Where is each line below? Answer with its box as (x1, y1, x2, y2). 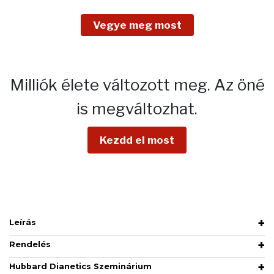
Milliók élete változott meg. (9, 75, 214, 94)
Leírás (9, 217, 36, 227)
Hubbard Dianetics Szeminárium (9, 261, 152, 271)
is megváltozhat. (76, 98, 198, 118)
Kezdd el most (100, 133, 174, 146)
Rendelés (9, 239, 51, 249)
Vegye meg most (92, 18, 182, 31)
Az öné (213, 75, 265, 94)
